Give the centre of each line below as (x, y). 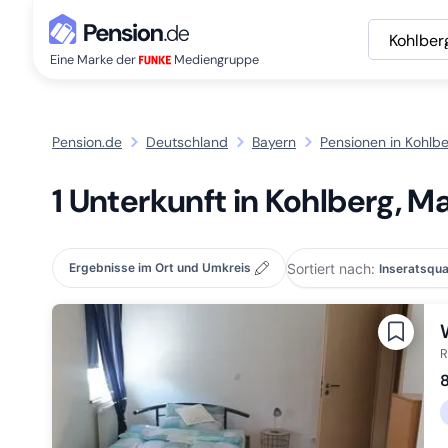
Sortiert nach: (331, 268)
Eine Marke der (94, 59)
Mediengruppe (215, 59)
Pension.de (87, 141)
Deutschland (187, 141)
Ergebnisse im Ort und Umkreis (160, 267)
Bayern (274, 141)
